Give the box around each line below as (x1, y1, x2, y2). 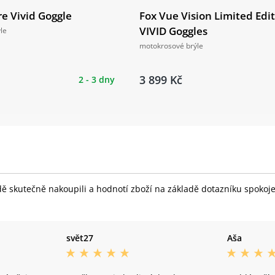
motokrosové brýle (139, 40, 203, 51)
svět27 (66, 231, 93, 244)
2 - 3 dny (79, 73, 115, 85)
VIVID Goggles (139, 23, 207, 38)
